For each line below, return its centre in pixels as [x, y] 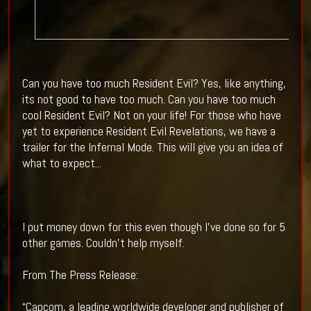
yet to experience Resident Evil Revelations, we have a [149, 131]
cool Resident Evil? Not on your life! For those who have [151, 115]
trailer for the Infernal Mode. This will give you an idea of [152, 147]
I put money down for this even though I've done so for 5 [153, 227]
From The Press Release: [80, 275]
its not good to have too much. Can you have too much [149, 99]
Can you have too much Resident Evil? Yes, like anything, [154, 83]
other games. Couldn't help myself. [103, 243]
